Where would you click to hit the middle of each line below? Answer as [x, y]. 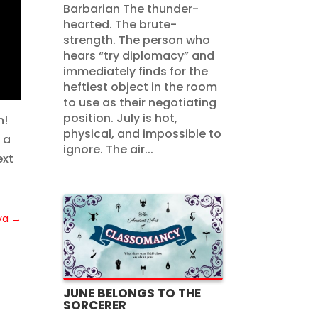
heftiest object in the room [141, 87]
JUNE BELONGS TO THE [132, 293]
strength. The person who [137, 40]
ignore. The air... [109, 149]
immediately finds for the [136, 71]
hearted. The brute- [120, 24]
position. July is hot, [121, 118]
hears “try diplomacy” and [139, 55]
